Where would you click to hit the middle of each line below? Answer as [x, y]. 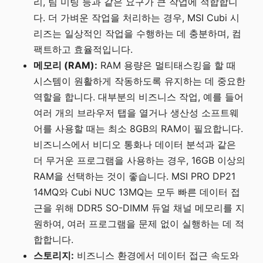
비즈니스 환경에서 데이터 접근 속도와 [157, 256]
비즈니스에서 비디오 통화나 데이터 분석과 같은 [135, 145]
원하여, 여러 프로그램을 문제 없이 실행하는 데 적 [139, 224]
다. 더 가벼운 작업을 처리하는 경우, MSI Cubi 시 [137, 18]
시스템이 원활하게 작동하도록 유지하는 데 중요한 [140, 81]
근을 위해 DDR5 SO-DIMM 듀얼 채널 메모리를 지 [139, 208]
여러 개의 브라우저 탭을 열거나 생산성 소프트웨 [136, 113]
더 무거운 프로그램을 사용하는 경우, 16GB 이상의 [140, 161]
